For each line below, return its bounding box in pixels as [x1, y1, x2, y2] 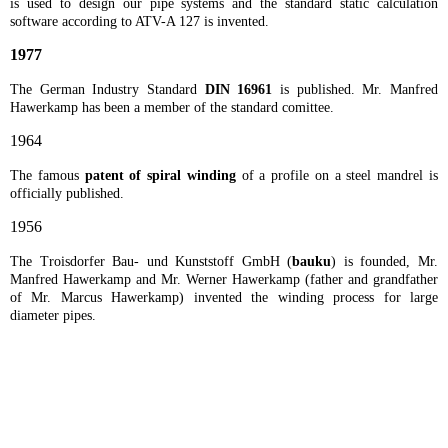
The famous [10, 168, 85, 184]
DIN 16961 [204, 82, 281, 98]
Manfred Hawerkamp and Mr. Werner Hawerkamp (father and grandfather [10, 272, 438, 288]
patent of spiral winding [84, 168, 242, 184]
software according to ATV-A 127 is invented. [10, 14, 269, 30]
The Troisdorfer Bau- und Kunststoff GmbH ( [10, 254, 293, 270]
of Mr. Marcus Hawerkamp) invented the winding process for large [10, 290, 438, 306]
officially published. [10, 186, 128, 202]
